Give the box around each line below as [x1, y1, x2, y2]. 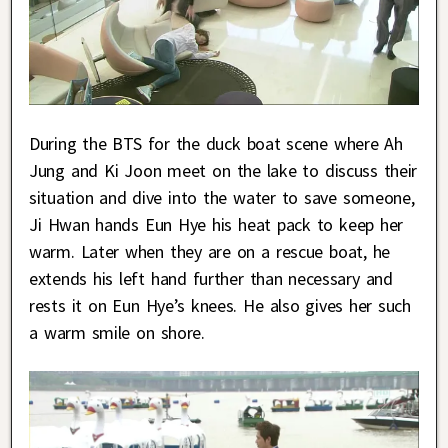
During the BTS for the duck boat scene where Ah [29, 132, 403, 156]
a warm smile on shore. [29, 321, 205, 345]
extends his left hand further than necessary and [29, 267, 393, 291]
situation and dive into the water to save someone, [29, 186, 415, 210]
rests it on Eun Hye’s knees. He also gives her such [29, 294, 411, 318]
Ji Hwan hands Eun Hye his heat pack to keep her [29, 213, 404, 237]
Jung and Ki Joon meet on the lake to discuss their [29, 159, 418, 183]
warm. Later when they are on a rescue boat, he [29, 240, 391, 264]
